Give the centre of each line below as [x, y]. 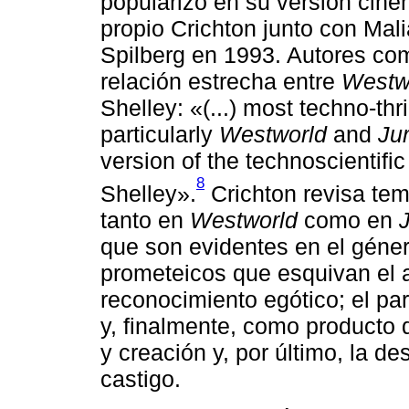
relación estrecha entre [221, 81]
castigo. [141, 378]
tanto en [145, 220]
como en [348, 220]
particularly [160, 134]
